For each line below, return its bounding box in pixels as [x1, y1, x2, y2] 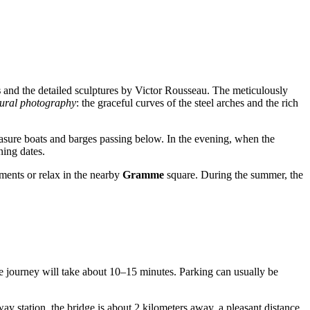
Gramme [122, 168, 164, 181]
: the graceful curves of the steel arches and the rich [76, 96, 298, 109]
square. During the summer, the [164, 168, 303, 181]
